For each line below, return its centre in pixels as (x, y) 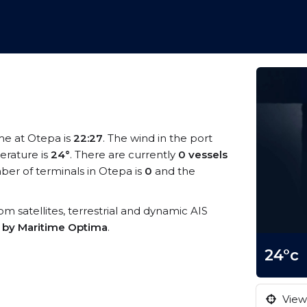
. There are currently (124, 155)
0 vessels (203, 155)
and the (174, 171)
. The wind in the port (158, 138)
